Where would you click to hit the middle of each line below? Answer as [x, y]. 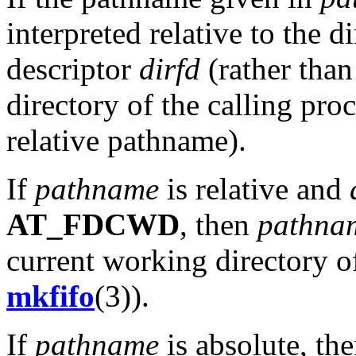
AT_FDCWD [93, 224]
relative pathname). [126, 140]
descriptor [73, 68]
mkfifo [50, 296]
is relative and [254, 188]
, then [219, 224]
